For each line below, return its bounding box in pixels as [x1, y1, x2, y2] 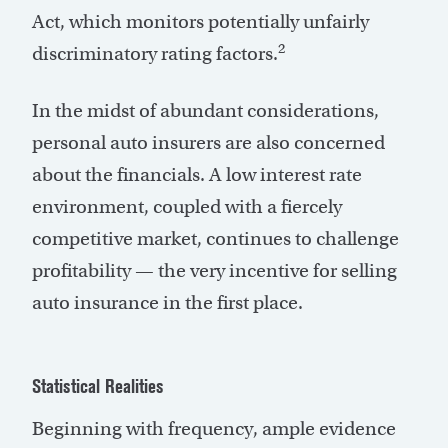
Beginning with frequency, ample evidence [32, 417, 396, 441]
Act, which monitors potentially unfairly [32, 10, 369, 34]
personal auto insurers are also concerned [32, 131, 385, 155]
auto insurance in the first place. [32, 291, 303, 315]
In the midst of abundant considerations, [32, 99, 379, 123]
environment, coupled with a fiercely [32, 195, 342, 219]
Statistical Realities [32, 374, 164, 399]
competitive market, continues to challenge [32, 227, 399, 251]
